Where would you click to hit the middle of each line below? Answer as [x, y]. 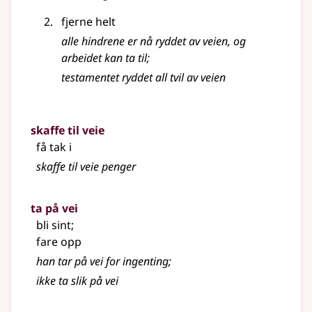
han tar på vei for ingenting [102, 262]
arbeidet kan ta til [104, 58]
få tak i [54, 147]
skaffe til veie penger [86, 167]
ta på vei [54, 209]
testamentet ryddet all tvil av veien [143, 78]
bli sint [54, 225]
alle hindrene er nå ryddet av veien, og [154, 41]
